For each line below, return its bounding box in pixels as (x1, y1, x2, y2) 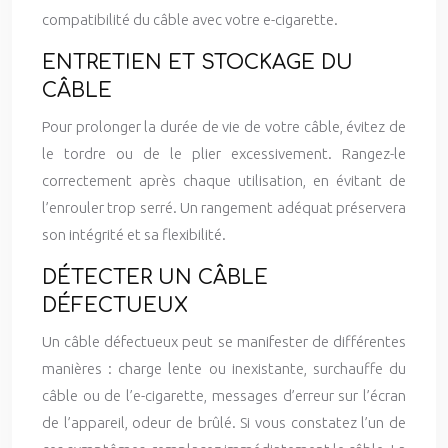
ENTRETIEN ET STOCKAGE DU (42, 51, 353, 74)
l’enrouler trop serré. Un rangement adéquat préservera (42, 199, 406, 216)
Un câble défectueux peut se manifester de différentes (42, 333, 406, 350)
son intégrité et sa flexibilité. (42, 226, 226, 243)
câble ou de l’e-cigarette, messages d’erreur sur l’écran (42, 387, 406, 404)
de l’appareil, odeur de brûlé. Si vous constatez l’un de (42, 414, 406, 431)
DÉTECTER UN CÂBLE (42, 266, 268, 289)
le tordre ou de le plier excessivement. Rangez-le (42, 145, 406, 162)
